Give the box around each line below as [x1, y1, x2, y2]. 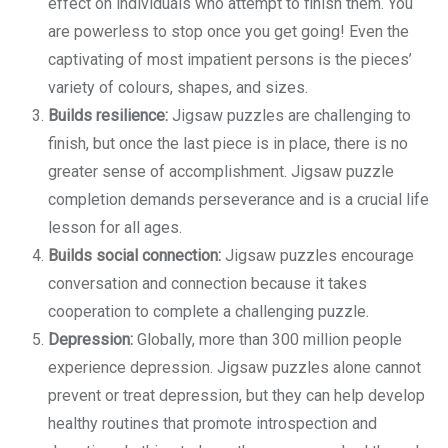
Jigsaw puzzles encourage [221, 246, 414, 265]
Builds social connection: [48, 246, 221, 265]
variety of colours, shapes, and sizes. [48, 78, 308, 97]
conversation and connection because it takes [48, 274, 367, 293]
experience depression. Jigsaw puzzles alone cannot [48, 358, 421, 377]
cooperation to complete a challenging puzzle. [48, 302, 369, 321]
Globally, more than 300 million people [133, 330, 402, 349]
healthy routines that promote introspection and [48, 414, 377, 433]
